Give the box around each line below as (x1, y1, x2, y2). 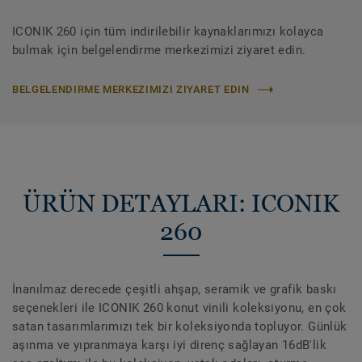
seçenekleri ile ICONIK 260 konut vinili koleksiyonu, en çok (12, 301, 347, 316)
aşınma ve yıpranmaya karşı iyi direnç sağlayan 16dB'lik (12, 338, 326, 353)
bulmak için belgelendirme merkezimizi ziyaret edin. (12, 43, 306, 58)
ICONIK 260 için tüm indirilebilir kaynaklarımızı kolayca (12, 24, 324, 40)
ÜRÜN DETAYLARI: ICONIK (23, 189, 339, 218)
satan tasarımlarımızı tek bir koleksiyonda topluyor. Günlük (12, 319, 347, 335)
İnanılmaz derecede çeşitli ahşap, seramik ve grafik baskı (12, 282, 337, 297)
